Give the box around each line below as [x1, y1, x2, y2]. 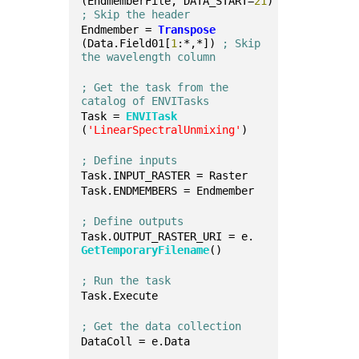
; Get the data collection [81, 320, 242, 333]
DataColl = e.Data [81, 335, 191, 348]
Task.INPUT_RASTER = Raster [81, 169, 248, 182]
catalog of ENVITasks [81, 95, 210, 107]
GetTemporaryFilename [81, 244, 210, 256]
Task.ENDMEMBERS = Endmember [81, 184, 255, 197]
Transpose [158, 23, 216, 36]
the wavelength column [81, 50, 216, 63]
